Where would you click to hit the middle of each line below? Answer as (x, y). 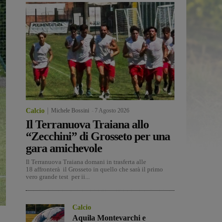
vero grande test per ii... (58, 177)
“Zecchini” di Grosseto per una (98, 137)
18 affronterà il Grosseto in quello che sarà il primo (94, 169)
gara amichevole (64, 148)
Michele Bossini (70, 111)
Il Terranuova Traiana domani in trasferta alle (86, 162)
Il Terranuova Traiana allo (87, 125)
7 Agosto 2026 (112, 111)
